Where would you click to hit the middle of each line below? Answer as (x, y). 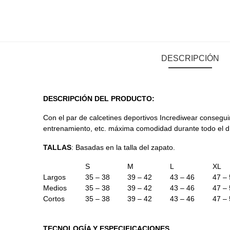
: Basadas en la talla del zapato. (123, 147)
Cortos (54, 199)
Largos (54, 177)
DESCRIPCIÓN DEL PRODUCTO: (99, 99)
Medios (55, 188)
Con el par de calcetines (82, 118)
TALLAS (57, 147)
